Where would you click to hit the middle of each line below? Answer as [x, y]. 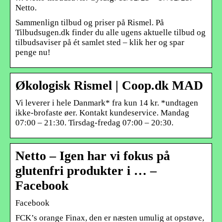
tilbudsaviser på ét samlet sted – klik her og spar [100, 42]
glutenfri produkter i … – [86, 170]
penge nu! [33, 52]
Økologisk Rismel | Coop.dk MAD [109, 85]
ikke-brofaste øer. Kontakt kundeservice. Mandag [102, 112]
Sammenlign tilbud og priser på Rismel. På [90, 22]
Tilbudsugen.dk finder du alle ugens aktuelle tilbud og [111, 32]
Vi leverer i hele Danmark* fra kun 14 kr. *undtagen [107, 103]
